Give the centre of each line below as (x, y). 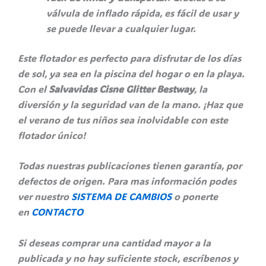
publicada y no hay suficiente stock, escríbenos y (128, 258)
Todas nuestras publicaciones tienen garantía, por (130, 166)
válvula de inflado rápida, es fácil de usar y (142, 12)
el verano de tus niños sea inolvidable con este (123, 119)
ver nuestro (45, 197)
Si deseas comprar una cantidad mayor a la (114, 243)
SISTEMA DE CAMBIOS (121, 197)
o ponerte (196, 197)
